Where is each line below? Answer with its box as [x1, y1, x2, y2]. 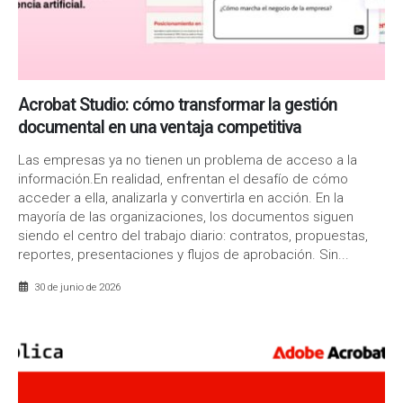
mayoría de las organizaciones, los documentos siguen [18, 208, 354, 225]
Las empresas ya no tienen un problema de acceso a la [18, 151, 357, 168]
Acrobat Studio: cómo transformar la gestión [18, 94, 338, 115]
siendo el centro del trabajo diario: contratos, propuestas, [18, 227, 368, 244]
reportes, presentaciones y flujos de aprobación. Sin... [18, 246, 349, 263]
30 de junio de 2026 [33, 281, 121, 294]
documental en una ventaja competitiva [18, 117, 301, 138]
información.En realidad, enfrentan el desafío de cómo [18, 170, 348, 187]
